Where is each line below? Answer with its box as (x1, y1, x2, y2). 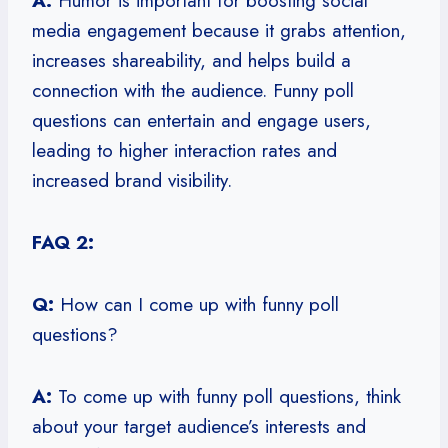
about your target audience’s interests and (32, 412, 366, 440)
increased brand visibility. (32, 166, 232, 194)
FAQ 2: (32, 228, 94, 256)
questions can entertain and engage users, (32, 106, 371, 134)
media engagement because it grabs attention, (32, 16, 406, 44)
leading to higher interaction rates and (32, 136, 337, 164)
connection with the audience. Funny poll (32, 76, 354, 104)
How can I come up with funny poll (54, 290, 339, 318)
